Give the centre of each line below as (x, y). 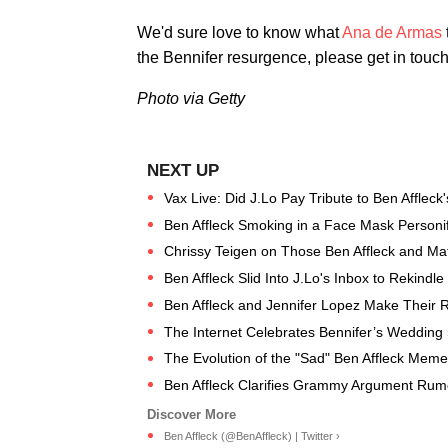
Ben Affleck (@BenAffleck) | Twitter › (252, 435)
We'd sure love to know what (239, 32)
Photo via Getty (191, 98)
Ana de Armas (392, 32)
